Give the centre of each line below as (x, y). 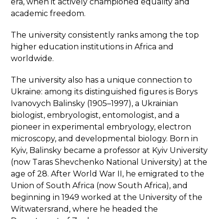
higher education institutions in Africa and (92, 46)
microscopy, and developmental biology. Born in (105, 138)
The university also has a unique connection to (102, 80)
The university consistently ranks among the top (105, 35)
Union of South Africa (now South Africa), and (99, 185)
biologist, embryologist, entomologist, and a (95, 115)
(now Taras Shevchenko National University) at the (109, 162)
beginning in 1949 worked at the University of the (107, 197)
